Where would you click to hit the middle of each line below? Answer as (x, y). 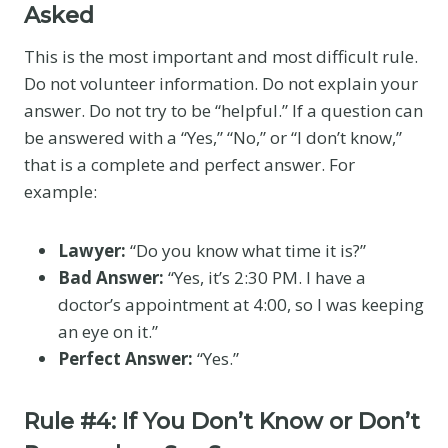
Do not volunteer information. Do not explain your (221, 83)
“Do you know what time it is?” (246, 250)
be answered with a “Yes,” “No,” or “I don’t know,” (213, 137)
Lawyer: (92, 250)
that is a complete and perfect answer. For (189, 164)
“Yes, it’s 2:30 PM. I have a (265, 277)
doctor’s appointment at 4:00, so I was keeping (241, 304)
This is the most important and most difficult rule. (221, 56)
